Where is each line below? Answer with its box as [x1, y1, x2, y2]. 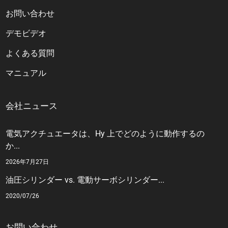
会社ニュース [6, 101, 58, 111]
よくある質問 [6, 48, 55, 59]
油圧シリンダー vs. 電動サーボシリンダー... [6, 175, 165, 185]
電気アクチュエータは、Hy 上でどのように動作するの [6, 129, 205, 139]
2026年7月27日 [6, 158, 49, 166]
